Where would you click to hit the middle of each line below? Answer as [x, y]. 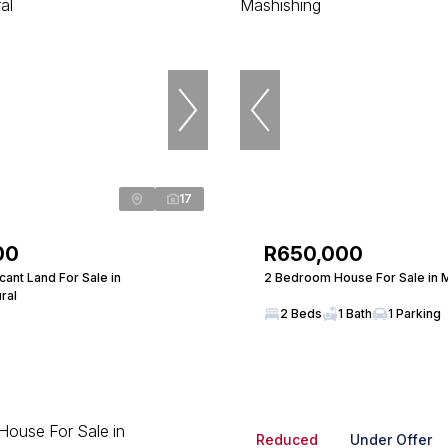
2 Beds [301, 313]
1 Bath [355, 313]
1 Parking [414, 313]
